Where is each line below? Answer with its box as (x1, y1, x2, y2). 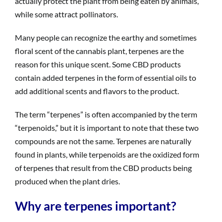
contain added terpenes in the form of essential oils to (14, 72, 196, 82)
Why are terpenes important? (14, 198, 176, 213)
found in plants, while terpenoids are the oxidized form (14, 149, 199, 159)
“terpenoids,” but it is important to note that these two (14, 122, 199, 132)
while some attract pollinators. (14, 9, 118, 19)
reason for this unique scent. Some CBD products (14, 59, 181, 69)
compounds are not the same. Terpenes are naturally (14, 136, 191, 146)
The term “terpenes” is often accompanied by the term (14, 109, 197, 119)
